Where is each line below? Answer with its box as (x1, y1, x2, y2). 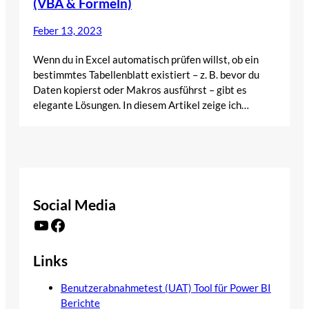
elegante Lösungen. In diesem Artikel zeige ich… (33, 99, 249, 112)
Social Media (33, 196, 116, 213)
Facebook (49, 214, 58, 235)
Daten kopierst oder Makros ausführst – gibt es (33, 83, 247, 97)
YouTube (32, 214, 41, 235)
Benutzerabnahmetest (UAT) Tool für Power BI (61, 281, 271, 294)
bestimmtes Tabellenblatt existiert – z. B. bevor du (33, 68, 259, 81)
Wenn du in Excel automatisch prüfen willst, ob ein (33, 53, 259, 66)
